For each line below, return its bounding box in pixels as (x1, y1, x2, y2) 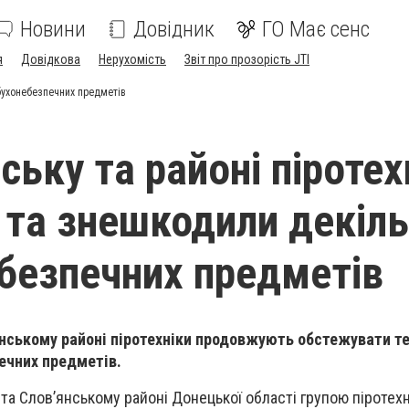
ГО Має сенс (262, 16, 370, 42)
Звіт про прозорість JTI (184, 52, 309, 67)
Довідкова (21, 52, 80, 67)
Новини (20, 16, 86, 42)
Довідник (133, 16, 215, 42)
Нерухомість (99, 52, 166, 67)
